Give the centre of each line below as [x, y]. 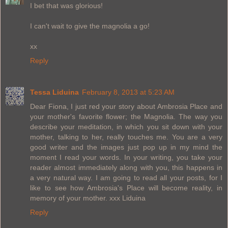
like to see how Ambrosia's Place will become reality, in [126, 188]
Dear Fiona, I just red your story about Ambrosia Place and [126, 107]
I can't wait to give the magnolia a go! [90, 26]
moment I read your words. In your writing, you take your [126, 158]
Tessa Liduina [54, 92]
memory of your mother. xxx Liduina [88, 198]
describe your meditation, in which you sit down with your [126, 127]
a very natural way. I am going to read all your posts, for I [126, 178]
